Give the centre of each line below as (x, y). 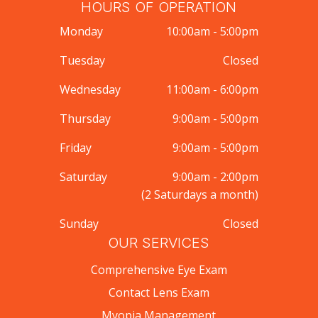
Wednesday (90, 90)
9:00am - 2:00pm (215, 177)
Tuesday (82, 61)
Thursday (85, 119)
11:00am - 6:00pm (212, 90)
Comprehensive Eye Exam (159, 270)
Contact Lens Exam (159, 293)
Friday (75, 148)
